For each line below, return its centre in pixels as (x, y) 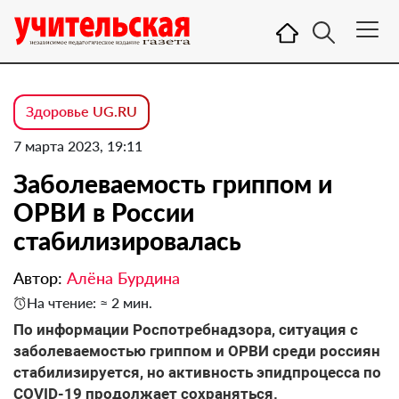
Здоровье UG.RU (81, 111)
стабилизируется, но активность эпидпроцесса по (197, 372)
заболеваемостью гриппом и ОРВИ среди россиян (197, 351)
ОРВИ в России (104, 212)
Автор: (40, 278)
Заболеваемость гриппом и (173, 183)
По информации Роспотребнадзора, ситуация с (186, 330)
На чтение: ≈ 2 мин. (90, 302)
